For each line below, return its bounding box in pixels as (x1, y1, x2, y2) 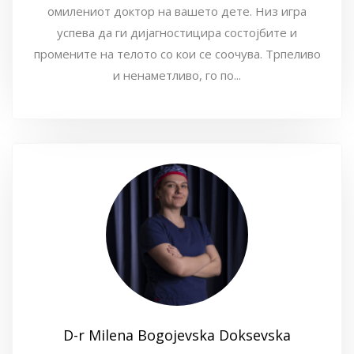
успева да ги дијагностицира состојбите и (57, 24, 297, 40)
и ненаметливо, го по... (113, 67, 241, 83)
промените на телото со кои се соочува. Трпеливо (33, 46, 321, 62)
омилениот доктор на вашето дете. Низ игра (47, 3, 307, 19)
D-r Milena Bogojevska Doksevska (63, 326, 291, 345)
